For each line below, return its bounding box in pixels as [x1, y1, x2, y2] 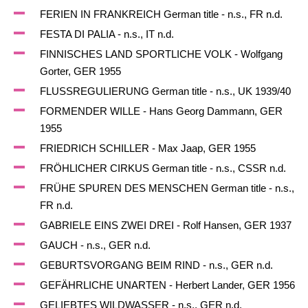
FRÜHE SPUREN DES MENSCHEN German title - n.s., [39, 182, 294, 194]
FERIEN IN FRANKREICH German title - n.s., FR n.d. [39, 8, 283, 20]
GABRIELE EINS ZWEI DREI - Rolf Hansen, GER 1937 [39, 219, 291, 231]
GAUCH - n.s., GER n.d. [39, 239, 151, 251]
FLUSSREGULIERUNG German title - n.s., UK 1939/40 [39, 85, 291, 97]
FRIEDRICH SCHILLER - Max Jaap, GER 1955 [39, 142, 256, 154]
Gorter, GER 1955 [39, 65, 121, 77]
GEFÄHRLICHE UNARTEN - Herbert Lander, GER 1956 [39, 279, 295, 291]
